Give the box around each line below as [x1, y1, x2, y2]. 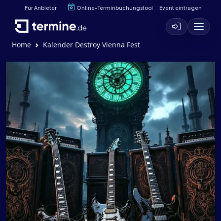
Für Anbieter [25, 4, 57, 11]
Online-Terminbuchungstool [76, 4, 153, 11]
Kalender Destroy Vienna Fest [43, 40, 140, 49]
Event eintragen [159, 4, 202, 11]
